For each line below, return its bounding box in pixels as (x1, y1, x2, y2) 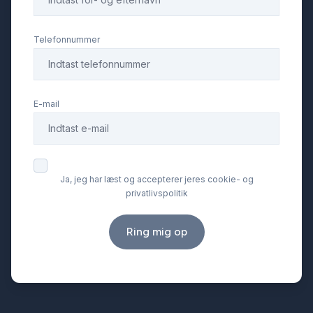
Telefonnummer (34, 34, 100, 45)
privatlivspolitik (125, 188, 188, 198)
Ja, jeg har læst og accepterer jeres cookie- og (59, 174, 254, 184)
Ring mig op (126, 225, 187, 238)
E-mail (34, 99, 59, 109)
